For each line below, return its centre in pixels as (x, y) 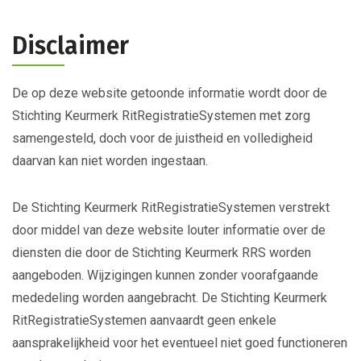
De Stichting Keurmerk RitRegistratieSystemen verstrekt (171, 207)
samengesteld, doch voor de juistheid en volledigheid (162, 138)
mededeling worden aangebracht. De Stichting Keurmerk (170, 298)
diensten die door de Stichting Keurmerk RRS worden (162, 253)
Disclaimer (71, 46)
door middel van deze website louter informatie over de (169, 230)
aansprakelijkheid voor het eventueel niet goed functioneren (180, 343)
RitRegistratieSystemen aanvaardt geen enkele (144, 320)
